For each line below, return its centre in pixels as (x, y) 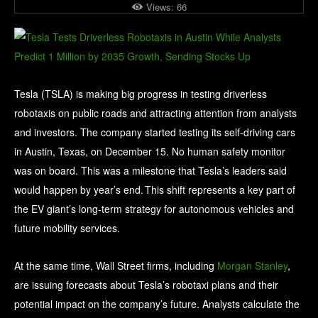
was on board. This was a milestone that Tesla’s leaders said (150, 171)
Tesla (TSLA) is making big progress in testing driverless (141, 94)
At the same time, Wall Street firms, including (116, 266)
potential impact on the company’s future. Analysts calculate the (157, 304)
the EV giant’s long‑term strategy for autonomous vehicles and (154, 209)
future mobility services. (67, 228)
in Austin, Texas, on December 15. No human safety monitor (150, 152)
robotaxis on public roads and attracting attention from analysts (155, 113)
